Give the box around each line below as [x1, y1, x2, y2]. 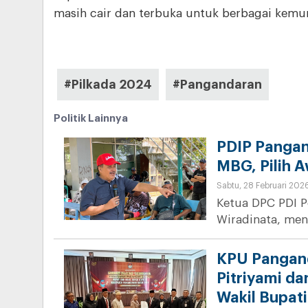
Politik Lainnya [54, 113, 128, 124]
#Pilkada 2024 [64, 78, 152, 91]
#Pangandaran [173, 78, 262, 91]
